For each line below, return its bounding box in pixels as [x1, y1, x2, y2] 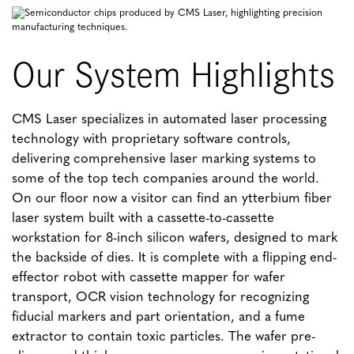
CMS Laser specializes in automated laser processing [12, 113, 327, 127]
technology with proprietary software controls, [12, 133, 292, 147]
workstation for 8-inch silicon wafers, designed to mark [12, 232, 338, 246]
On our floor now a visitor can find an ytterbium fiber [12, 192, 333, 206]
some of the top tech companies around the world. [12, 172, 320, 186]
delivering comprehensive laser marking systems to [12, 153, 317, 167]
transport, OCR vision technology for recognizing [12, 291, 310, 305]
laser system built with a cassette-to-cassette [12, 212, 275, 226]
